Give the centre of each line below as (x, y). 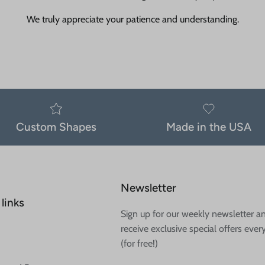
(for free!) (140, 244)
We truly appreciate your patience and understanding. (132, 20)
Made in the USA (209, 127)
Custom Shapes (56, 127)
